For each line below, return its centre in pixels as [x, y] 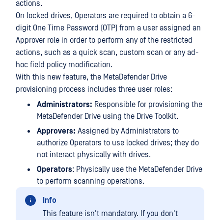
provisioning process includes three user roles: [94, 89]
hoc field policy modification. [64, 65]
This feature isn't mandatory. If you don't [110, 214]
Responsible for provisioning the [147, 105]
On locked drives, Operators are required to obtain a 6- [105, 16]
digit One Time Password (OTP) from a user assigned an [108, 28]
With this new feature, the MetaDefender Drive [91, 77]
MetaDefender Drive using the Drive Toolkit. [108, 116]
